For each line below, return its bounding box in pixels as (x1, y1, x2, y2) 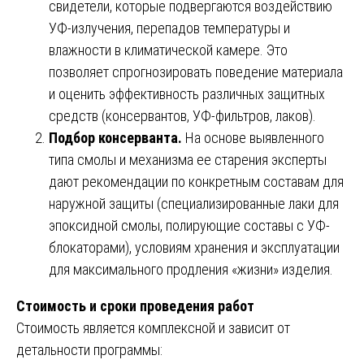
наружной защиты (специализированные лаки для (49, 194, 339, 212)
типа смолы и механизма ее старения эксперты (49, 150, 327, 168)
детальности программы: (16, 340, 162, 358)
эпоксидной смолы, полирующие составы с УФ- (49, 216, 330, 234)
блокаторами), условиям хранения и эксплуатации (49, 238, 340, 256)
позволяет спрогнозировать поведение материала (49, 63, 343, 80)
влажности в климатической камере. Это (49, 41, 288, 58)
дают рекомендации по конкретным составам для (49, 172, 344, 190)
